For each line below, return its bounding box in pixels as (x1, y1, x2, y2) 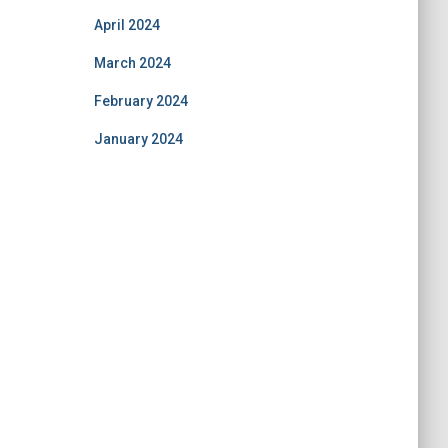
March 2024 (93, 54, 171, 71)
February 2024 (93, 92, 188, 109)
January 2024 (93, 130, 183, 147)
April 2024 (93, 16, 160, 33)
